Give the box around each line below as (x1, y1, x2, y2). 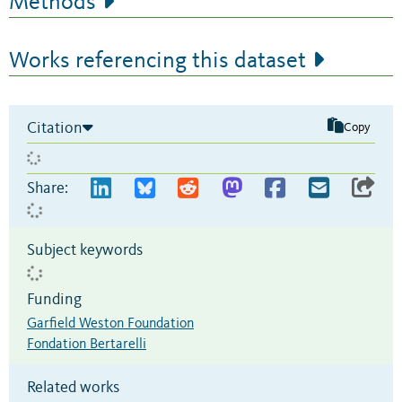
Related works (27, 379, 119, 396)
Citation (27, 119, 83, 136)
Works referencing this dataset (9, 48, 306, 73)
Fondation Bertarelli (27, 336, 146, 352)
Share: (27, 179, 68, 197)
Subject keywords (27, 241, 143, 258)
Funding (27, 291, 82, 308)
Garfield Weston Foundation (27, 316, 194, 331)
